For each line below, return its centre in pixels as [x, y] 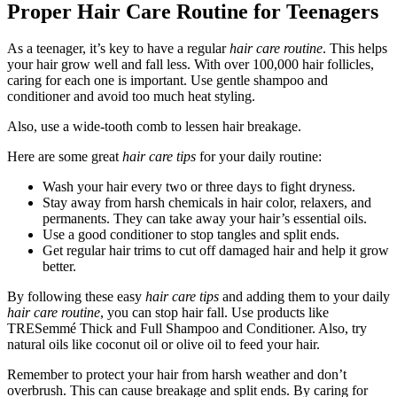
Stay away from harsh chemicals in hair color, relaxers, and [207, 203]
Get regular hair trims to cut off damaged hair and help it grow [216, 251]
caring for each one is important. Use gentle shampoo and [167, 81]
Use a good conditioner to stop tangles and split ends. [191, 235]
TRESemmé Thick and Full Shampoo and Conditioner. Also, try [187, 329]
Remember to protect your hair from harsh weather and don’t [177, 375]
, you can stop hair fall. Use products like [214, 313]
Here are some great [65, 157]
